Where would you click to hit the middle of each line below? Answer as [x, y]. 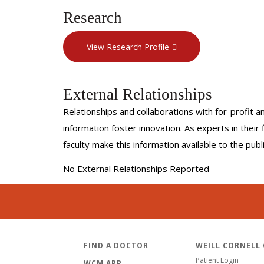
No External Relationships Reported [136, 168]
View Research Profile [128, 47]
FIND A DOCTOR [116, 246]
